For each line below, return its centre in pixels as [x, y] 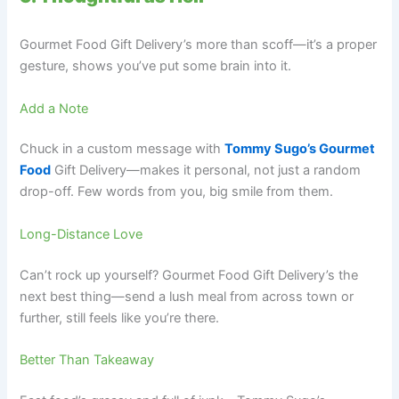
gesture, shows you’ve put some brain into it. [156, 66]
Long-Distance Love [81, 234]
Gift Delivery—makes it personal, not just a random [206, 171]
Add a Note [54, 108]
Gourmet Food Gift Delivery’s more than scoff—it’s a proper [199, 45]
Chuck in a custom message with [122, 149]
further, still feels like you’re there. [120, 318]
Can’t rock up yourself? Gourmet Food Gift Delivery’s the [189, 275]
